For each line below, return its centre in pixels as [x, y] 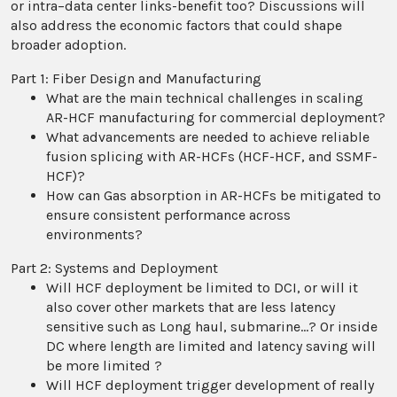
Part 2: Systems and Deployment [114, 268]
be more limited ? [104, 366]
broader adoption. [68, 45]
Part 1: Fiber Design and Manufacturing [136, 78]
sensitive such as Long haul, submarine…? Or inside [212, 327]
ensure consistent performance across [168, 215]
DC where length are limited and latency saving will [211, 346]
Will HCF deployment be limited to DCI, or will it [202, 288]
